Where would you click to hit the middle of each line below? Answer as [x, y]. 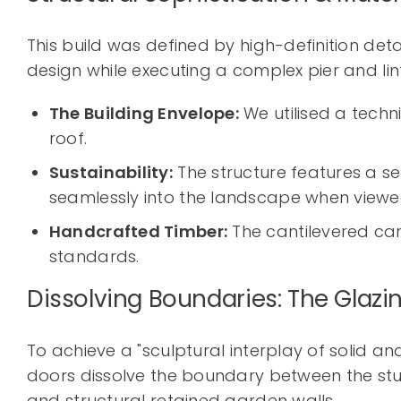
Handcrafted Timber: [138, 232]
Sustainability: [111, 173]
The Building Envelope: [144, 114]
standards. [94, 257]
